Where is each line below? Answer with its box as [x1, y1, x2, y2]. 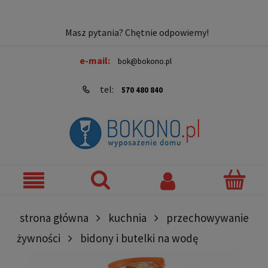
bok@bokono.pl [118, 56, 172, 66]
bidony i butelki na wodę [80, 230, 198, 245]
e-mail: [80, 54, 112, 66]
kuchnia [108, 210, 147, 225]
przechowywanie [166, 210, 249, 225]
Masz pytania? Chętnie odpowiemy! [65, 26, 209, 38]
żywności [17, 230, 60, 245]
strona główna [20, 210, 89, 225]
